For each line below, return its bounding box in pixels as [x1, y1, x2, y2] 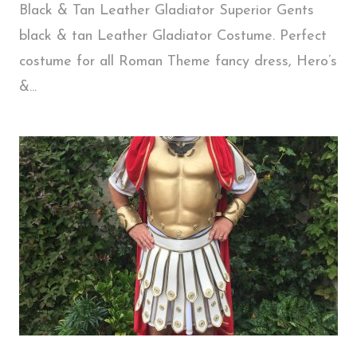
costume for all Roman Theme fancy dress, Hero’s [19, 53, 337, 69]
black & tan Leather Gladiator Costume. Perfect [19, 28, 327, 44]
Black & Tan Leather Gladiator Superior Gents [19, 2, 314, 18]
